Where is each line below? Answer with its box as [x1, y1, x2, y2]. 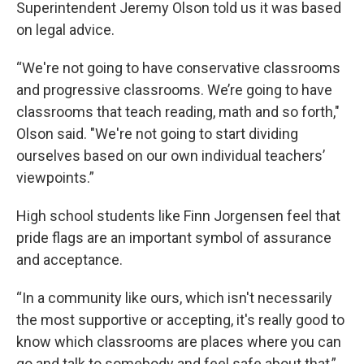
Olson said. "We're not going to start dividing [16, 124, 298, 142]
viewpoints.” [16, 168, 94, 186]
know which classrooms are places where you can [16, 332, 341, 350]
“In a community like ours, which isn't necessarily [16, 288, 332, 306]
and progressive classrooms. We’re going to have [16, 80, 332, 98]
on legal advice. [16, 20, 115, 38]
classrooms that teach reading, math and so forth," [16, 102, 340, 120]
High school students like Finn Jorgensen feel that [16, 206, 340, 224]
